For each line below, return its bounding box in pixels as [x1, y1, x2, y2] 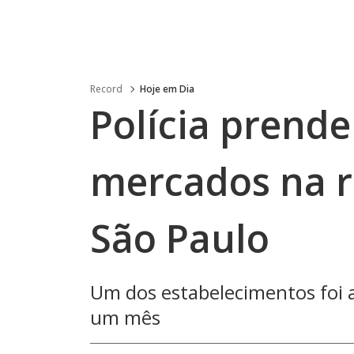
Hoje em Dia [140, 82, 194, 96]
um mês [90, 304, 160, 330]
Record [90, 82, 122, 96]
